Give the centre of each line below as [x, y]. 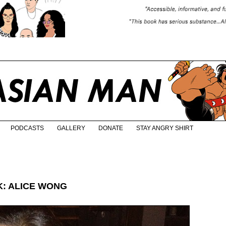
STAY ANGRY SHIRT [165, 128]
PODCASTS [27, 128]
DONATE [111, 128]
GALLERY [71, 128]
